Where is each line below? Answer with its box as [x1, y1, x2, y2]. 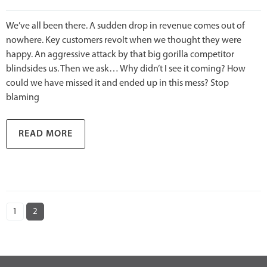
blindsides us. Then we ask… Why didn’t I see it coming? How [6, 64, 246, 74]
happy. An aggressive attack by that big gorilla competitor [6, 50, 234, 60]
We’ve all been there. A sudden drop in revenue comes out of [6, 21, 245, 32]
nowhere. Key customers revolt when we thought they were [6, 36, 241, 46]
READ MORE [18, 129, 73, 139]
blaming [6, 93, 39, 103]
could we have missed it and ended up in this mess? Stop [6, 79, 229, 89]
